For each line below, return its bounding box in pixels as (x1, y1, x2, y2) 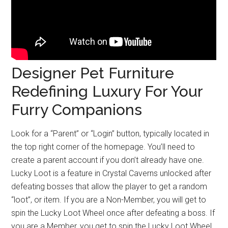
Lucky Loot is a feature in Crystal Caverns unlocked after (11, 168, 212, 179)
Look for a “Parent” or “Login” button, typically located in (11, 129, 210, 139)
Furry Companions (11, 101, 142, 119)
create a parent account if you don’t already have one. (11, 155, 205, 165)
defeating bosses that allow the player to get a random (11, 182, 208, 192)
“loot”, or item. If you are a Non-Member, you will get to (11, 195, 207, 205)
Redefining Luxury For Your (11, 82, 203, 101)
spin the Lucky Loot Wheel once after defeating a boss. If (11, 208, 215, 218)
